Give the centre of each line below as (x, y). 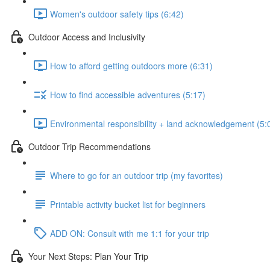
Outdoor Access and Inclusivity (87, 36)
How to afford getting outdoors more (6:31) (131, 65)
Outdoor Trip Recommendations (89, 146)
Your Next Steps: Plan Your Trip (88, 256)
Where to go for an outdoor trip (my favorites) (137, 175)
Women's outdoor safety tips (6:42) (117, 14)
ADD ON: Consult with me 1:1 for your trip (130, 233)
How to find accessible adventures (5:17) (128, 94)
